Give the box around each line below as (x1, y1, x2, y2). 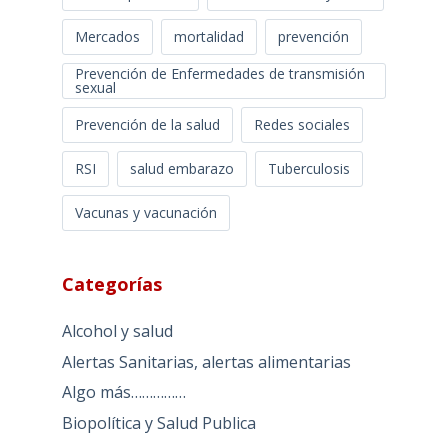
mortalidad (173, 26, 244, 46)
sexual (74, 77, 116, 97)
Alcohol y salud (61, 319, 173, 342)
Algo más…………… (61, 381, 186, 404)
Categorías (61, 271, 162, 296)
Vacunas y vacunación (74, 202, 217, 222)
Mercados (74, 26, 140, 46)
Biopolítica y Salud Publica (61, 412, 256, 435)
